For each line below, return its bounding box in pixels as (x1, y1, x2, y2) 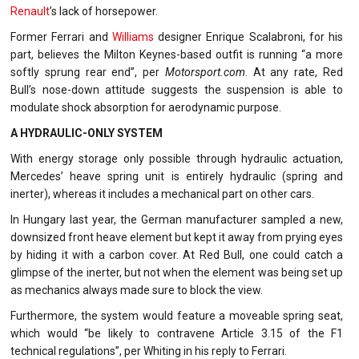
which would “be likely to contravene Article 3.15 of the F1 (10, 326, 343, 340)
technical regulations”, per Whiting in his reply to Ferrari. (10, 344, 287, 357)
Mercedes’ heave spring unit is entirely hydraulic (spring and (10, 169, 343, 183)
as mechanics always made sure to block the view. (10, 283, 263, 296)
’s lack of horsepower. (50, 4, 158, 18)
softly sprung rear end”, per (10, 65, 165, 79)
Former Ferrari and (10, 30, 112, 43)
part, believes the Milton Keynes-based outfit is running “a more (10, 47, 343, 61)
